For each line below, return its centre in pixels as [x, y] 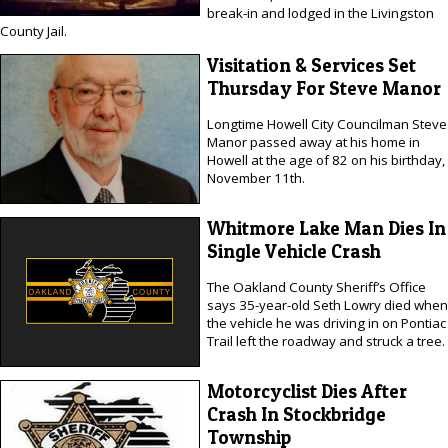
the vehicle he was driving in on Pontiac [326, 323]
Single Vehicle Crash [293, 251]
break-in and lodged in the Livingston [320, 13]
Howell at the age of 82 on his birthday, [325, 160]
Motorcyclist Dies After [306, 392]
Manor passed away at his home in [313, 142]
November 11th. [255, 178]
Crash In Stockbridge [296, 415]
